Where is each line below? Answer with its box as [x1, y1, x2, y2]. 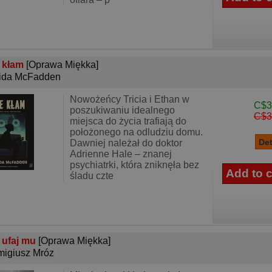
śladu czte [70, 171, 114, 181]
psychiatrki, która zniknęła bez [70, 160, 199, 170]
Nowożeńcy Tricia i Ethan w [70, 94, 189, 104]
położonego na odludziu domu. [70, 127, 203, 137]
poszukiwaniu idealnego [70, 105, 175, 115]
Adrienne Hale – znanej [70, 149, 172, 159]
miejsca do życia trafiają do [70, 116, 186, 126]
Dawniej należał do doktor [70, 138, 182, 148]
